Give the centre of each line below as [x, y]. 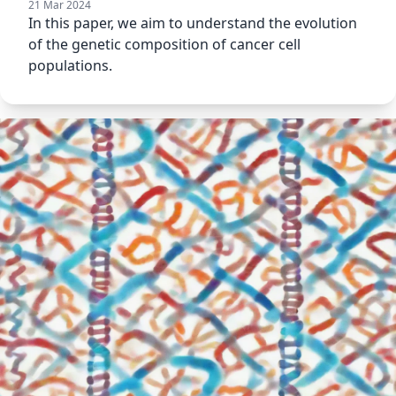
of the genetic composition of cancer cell [164, 45]
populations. [70, 66]
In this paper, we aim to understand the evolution [193, 23]
